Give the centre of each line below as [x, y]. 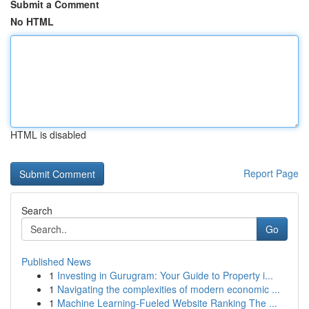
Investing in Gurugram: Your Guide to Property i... [165, 275]
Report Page [271, 173]
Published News [56, 261]
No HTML [32, 21]
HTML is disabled [48, 134]
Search [37, 210]
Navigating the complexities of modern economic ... [169, 289]
